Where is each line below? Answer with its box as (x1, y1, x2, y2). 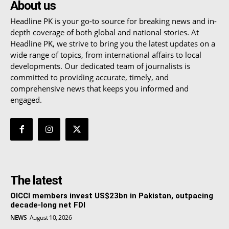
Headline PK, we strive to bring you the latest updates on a (10, 38, 215, 49)
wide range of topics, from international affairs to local (10, 49, 201, 60)
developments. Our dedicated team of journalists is (10, 60, 190, 71)
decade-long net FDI (10, 200, 85, 210)
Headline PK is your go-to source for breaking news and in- (10, 15, 217, 26)
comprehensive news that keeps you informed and (10, 83, 189, 94)
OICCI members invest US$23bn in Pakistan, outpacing (10, 191, 213, 201)
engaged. (10, 94, 42, 105)
